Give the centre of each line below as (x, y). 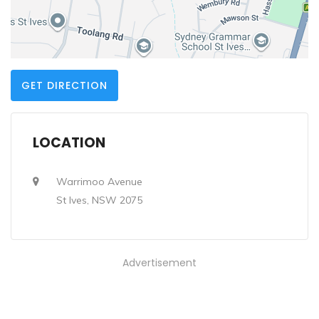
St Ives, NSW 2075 (99, 200)
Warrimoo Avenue (99, 182)
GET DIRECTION (64, 85)
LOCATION (69, 143)
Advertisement (159, 263)
